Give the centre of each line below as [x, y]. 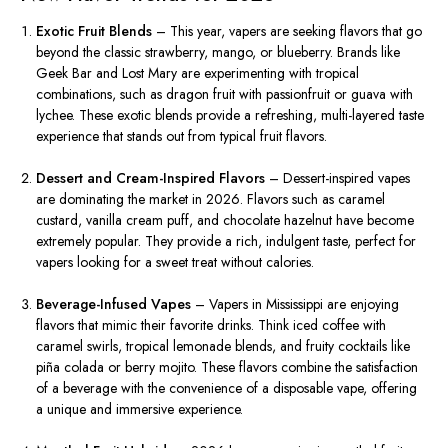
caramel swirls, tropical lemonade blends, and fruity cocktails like [223, 346]
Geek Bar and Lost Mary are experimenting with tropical [198, 73]
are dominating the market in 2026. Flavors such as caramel [211, 199]
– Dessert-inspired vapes [338, 178]
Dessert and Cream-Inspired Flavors [151, 178]
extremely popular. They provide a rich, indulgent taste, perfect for [226, 241]
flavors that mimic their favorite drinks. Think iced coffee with [211, 325]
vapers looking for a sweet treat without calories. [175, 262]
